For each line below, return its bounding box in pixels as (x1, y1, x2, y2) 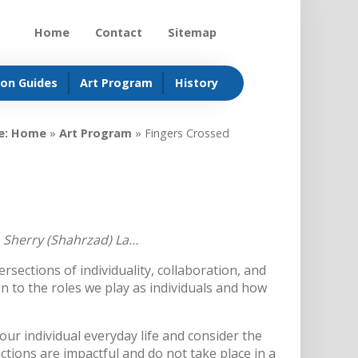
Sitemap (167, 25, 217, 40)
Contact (94, 25, 142, 40)
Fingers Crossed (144, 125, 229, 141)
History (174, 75, 218, 91)
